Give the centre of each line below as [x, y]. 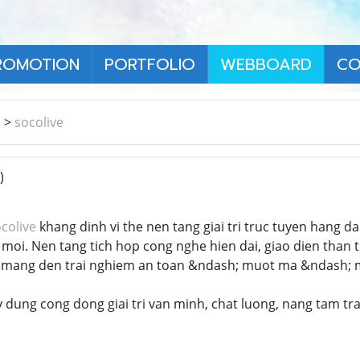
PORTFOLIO [150, 64]
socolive [39, 122]
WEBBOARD [266, 64]
